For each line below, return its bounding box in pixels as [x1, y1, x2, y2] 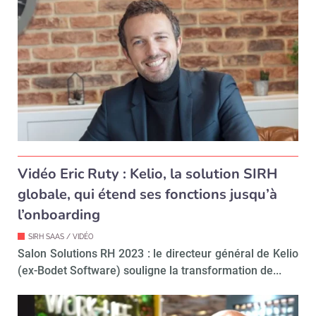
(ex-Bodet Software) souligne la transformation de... [18, 263, 281, 277]
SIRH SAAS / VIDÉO [28, 232, 94, 241]
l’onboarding [18, 205, 100, 224]
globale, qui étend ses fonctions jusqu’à [18, 184, 277, 204]
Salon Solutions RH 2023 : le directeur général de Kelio [18, 246, 298, 260]
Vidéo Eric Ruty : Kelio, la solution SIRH [18, 164, 277, 183]
